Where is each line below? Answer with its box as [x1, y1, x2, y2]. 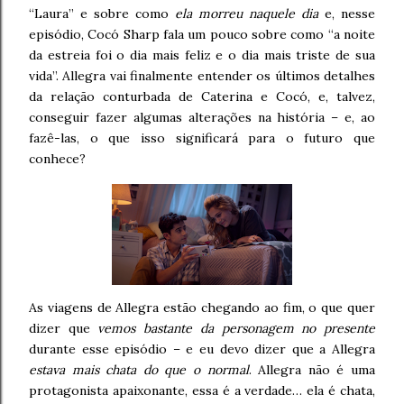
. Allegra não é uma [248, 362, 376, 379]
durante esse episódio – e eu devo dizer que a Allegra [29, 341, 375, 358]
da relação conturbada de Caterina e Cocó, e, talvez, [29, 88, 375, 106]
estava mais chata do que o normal [29, 362, 249, 379]
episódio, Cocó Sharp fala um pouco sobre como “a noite [29, 26, 375, 43]
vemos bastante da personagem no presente [97, 320, 376, 337]
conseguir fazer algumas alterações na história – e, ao [29, 109, 375, 126]
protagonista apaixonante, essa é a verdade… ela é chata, [29, 382, 375, 399]
